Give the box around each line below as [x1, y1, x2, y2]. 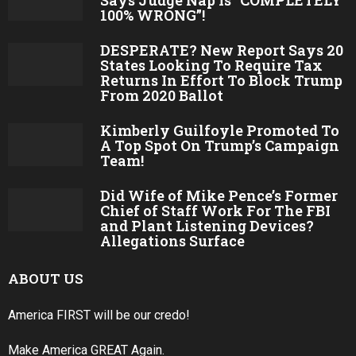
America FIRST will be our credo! [8, 308, 190, 323]
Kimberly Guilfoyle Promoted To [99, 121, 339, 141]
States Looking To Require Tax [99, 56, 323, 75]
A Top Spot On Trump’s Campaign [99, 136, 339, 156]
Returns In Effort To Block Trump [99, 71, 342, 91]
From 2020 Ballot [99, 86, 223, 106]
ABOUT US [8, 269, 83, 288]
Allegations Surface [99, 231, 245, 251]
